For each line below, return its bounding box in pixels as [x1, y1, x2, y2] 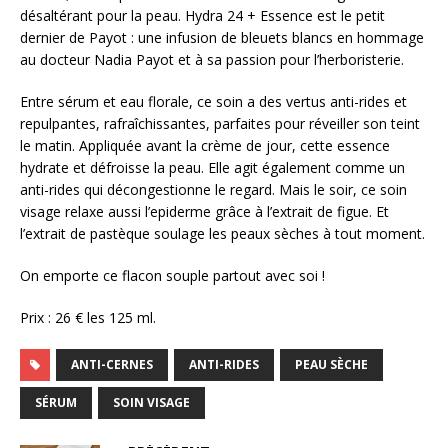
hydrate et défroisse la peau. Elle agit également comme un [20, 157, 405, 177]
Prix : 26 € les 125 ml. [20, 307, 156, 327]
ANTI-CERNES [71, 355, 153, 373]
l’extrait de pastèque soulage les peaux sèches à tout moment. [20, 223, 425, 243]
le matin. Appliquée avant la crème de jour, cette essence [20, 135, 390, 155]
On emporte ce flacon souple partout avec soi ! [20, 265, 325, 285]
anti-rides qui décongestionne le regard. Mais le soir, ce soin [20, 179, 407, 199]
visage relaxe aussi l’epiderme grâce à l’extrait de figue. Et [20, 201, 389, 221]
